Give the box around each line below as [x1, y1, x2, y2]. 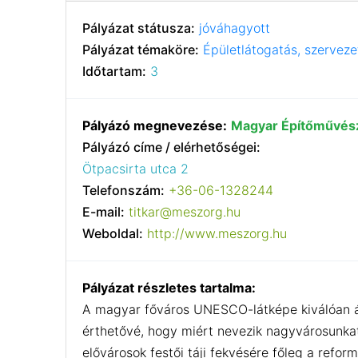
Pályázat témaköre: [82, 41, 200, 58]
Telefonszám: [82, 181, 165, 198]
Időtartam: [82, 62, 147, 79]
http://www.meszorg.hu [147, 225, 288, 241]
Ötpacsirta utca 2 [82, 160, 189, 177]
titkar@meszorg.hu [129, 203, 241, 220]
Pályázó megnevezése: [82, 117, 228, 133]
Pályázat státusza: [82, 19, 196, 36]
